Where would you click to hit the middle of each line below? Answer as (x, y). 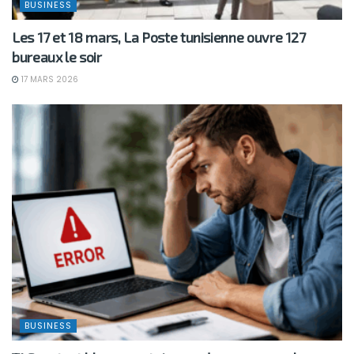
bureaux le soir (57, 56)
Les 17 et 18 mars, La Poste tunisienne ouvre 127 (159, 37)
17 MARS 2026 (49, 79)
